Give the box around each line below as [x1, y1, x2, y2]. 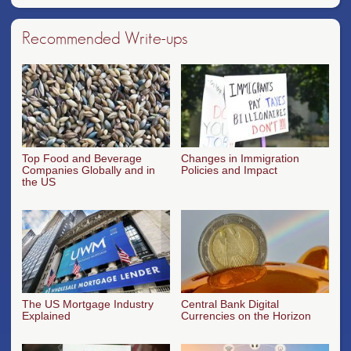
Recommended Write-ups [22, 30, 187, 48]
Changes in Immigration [181, 152, 299, 165]
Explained [22, 309, 71, 322]
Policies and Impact [181, 164, 277, 177]
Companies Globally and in [22, 164, 155, 177]
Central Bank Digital [181, 297, 279, 310]
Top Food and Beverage [22, 152, 142, 165]
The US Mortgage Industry [22, 297, 154, 310]
